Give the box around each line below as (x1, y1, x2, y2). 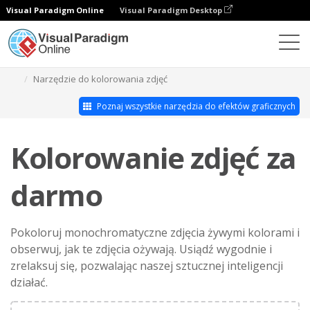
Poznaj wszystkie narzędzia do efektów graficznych (95, 100, 295, 112)
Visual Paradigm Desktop (120, 5, 224, 15)
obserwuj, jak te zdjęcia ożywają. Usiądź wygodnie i (10, 241, 272, 257)
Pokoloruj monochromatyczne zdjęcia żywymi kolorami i (10, 225, 300, 240)
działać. (10, 275, 48, 290)
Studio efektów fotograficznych (46, 56, 177, 69)
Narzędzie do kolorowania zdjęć (33, 73, 167, 85)
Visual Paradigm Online (6, 5, 104, 15)
